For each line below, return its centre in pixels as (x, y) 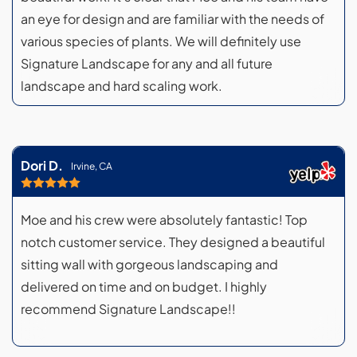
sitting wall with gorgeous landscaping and (149, 265)
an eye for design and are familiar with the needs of (173, 19)
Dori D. (42, 166)
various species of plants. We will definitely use (161, 41)
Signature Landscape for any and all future (147, 64)
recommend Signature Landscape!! (128, 309)
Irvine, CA (92, 166)
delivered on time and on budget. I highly (144, 287)
